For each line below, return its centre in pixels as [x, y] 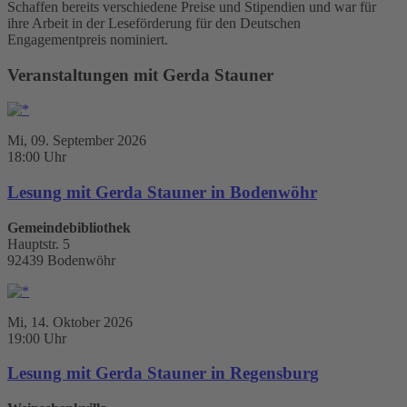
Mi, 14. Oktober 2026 [70, 322]
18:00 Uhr [37, 157]
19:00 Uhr [37, 338]
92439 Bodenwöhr [61, 260]
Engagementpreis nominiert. [88, 39]
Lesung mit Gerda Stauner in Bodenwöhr [162, 193]
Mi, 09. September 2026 [77, 141]
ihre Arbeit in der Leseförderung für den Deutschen [154, 23]
